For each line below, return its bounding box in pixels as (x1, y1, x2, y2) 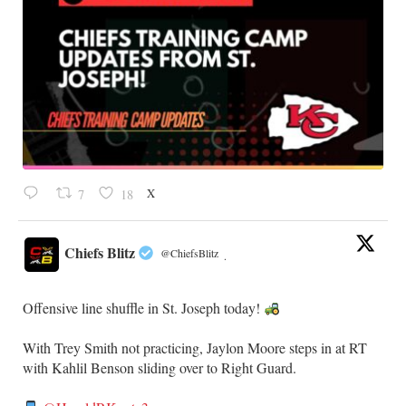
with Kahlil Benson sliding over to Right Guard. (23, 357, 296, 377)
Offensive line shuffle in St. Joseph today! (23, 297, 264, 317)
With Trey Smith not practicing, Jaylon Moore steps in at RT (23, 337, 367, 357)
